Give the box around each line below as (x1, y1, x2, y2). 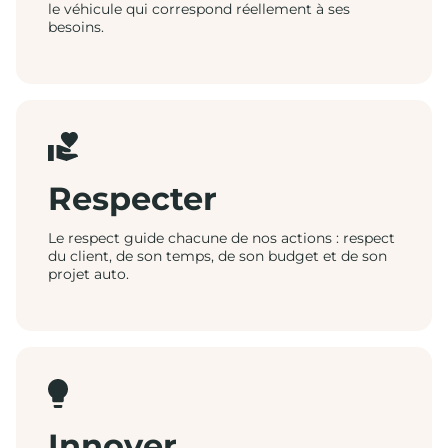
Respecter (48, 179, 217, 218)
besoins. (48, 18, 104, 36)
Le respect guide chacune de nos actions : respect (48, 229, 395, 247)
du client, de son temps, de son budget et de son (48, 247, 387, 265)
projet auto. (48, 265, 129, 283)
